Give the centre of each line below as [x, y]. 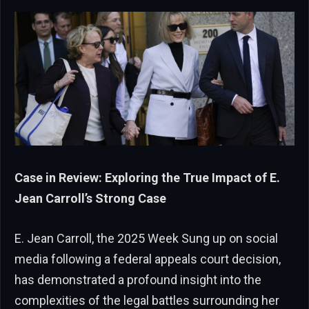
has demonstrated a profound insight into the [138, 279]
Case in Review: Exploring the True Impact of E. [147, 178]
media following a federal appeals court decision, [148, 259]
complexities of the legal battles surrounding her [147, 300]
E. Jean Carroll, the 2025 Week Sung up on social [146, 238]
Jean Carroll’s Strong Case [90, 199]
